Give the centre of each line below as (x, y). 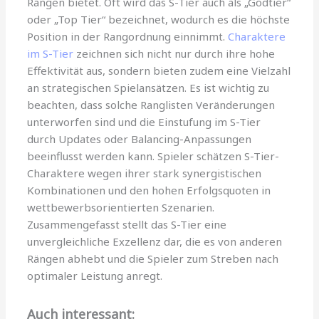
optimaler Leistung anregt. (95, 275)
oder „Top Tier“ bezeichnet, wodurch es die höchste (159, 19)
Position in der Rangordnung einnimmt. (128, 36)
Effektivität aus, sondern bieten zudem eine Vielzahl (159, 70)
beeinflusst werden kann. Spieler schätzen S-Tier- (153, 156)
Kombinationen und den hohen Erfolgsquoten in (149, 190)
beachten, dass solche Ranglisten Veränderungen (151, 104)
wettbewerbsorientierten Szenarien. (121, 207)
